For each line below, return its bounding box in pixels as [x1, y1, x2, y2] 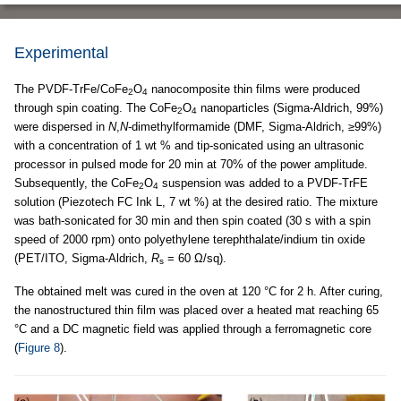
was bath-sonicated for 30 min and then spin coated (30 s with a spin [14, 213, 371, 227]
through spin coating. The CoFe [14, 100, 177, 115]
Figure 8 [18, 340, 60, 354]
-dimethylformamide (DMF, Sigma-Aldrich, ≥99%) [128, 119, 381, 133]
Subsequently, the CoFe [14, 175, 139, 190]
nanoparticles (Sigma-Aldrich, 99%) [197, 100, 383, 115]
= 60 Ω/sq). [164, 251, 226, 265]
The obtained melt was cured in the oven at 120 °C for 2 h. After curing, [14, 284, 383, 298]
